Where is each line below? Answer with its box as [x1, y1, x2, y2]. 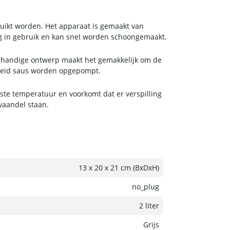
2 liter [139, 201, 159, 211]
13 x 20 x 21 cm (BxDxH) [79, 163, 159, 173]
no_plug [132, 182, 159, 192]
